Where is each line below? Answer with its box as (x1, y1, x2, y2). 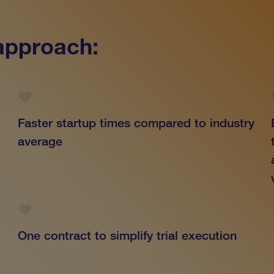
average (18, 134, 63, 149)
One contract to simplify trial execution (18, 228, 241, 243)
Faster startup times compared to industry (18, 116, 255, 131)
